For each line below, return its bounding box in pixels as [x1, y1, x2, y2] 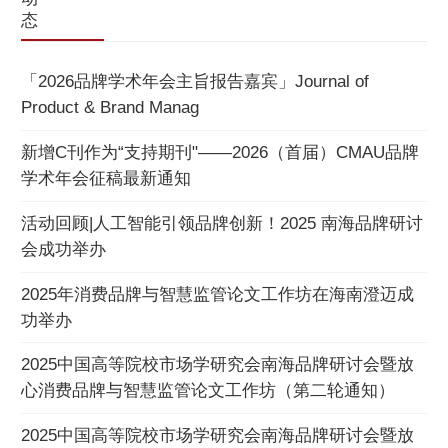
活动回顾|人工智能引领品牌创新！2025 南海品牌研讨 [21, 213, 423, 233]
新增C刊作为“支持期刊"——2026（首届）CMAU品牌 [21, 142, 419, 162]
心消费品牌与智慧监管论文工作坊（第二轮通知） [21, 381, 395, 401]
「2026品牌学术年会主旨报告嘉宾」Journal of [21, 71, 369, 91]
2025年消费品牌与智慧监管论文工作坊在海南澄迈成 [21, 284, 414, 304]
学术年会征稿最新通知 [21, 168, 191, 188]
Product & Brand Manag [21, 97, 199, 117]
